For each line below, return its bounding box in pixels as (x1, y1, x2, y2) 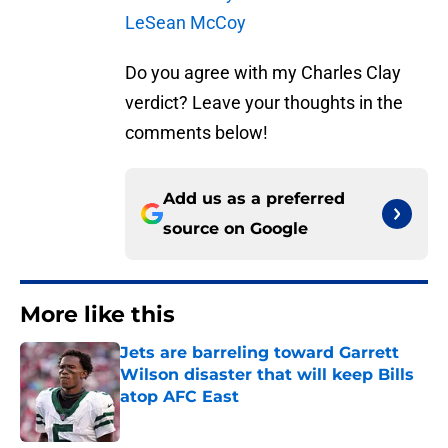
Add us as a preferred (163, 189, 345, 209)
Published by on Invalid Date (119, 408, 293, 425)
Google (250, 219, 308, 239)
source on (163, 219, 250, 239)
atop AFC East (120, 387, 239, 407)
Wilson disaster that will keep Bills (120, 365, 414, 385)
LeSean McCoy (125, 12, 246, 34)
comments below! (125, 122, 268, 144)
